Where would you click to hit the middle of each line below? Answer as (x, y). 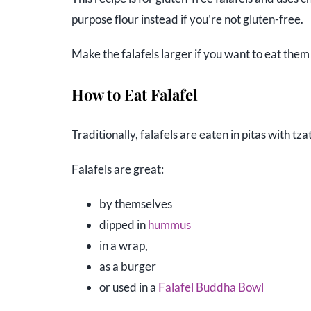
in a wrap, (123, 246)
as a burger (127, 267)
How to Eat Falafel (134, 94)
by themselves (135, 204)
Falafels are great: (117, 169)
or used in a (128, 287)
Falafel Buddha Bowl (211, 287)
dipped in (123, 225)
